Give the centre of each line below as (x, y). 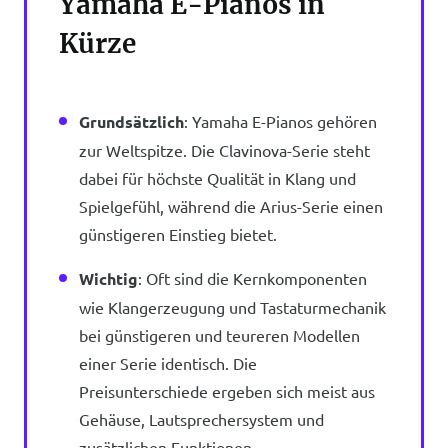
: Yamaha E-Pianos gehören (280, 121)
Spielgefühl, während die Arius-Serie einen (231, 206)
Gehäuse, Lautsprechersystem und (201, 419)
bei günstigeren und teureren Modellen (219, 335)
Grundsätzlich (131, 121)
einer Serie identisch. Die (168, 363)
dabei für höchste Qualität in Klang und (217, 178)
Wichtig (108, 278)
